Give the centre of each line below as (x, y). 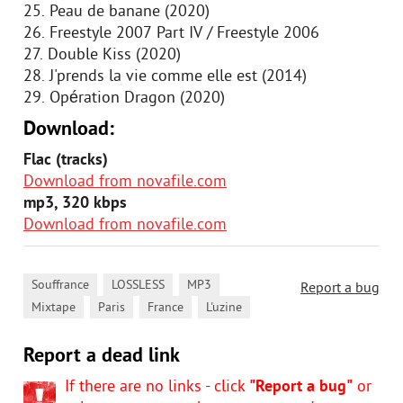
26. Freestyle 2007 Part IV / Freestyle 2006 (174, 34)
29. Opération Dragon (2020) (124, 99)
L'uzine (224, 308)
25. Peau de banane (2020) (119, 12)
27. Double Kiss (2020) (104, 55)
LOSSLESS (138, 286)
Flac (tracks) (66, 161)
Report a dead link (102, 357)
